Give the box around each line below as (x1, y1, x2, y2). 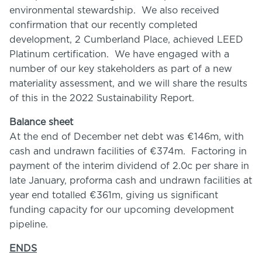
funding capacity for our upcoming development (9, 205, 234, 215)
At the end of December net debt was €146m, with (9, 132, 244, 142)
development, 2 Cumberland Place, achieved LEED (9, 35, 243, 44)
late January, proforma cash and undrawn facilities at (9, 176, 252, 185)
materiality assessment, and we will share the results (9, 79, 247, 88)
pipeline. (9, 220, 48, 229)
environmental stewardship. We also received (9, 6, 219, 15)
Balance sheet (9, 118, 79, 127)
